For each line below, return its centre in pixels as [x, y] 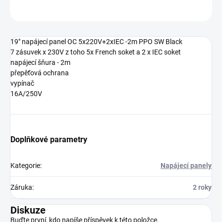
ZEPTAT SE [39, 11]
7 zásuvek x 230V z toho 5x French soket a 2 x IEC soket [96, 52]
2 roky [202, 188]
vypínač [22, 83]
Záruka [21, 188]
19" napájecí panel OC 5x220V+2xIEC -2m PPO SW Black [96, 42]
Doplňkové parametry [49, 140]
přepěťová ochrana [40, 73]
